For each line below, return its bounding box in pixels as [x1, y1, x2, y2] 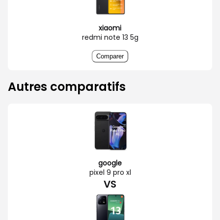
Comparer [96, 52, 124, 60]
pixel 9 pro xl [89, 167, 131, 177]
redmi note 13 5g [82, 32, 138, 42]
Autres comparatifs [8, 78, 126, 95]
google [98, 158, 122, 168]
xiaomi [99, 23, 121, 33]
